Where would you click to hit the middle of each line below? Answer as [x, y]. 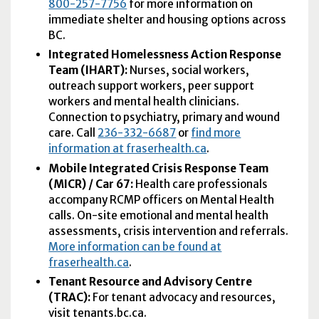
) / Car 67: [108, 184]
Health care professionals [201, 184]
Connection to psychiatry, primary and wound [164, 117]
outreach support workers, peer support [152, 86]
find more [216, 133]
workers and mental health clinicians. [144, 102]
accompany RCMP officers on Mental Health [162, 199]
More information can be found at [135, 246]
